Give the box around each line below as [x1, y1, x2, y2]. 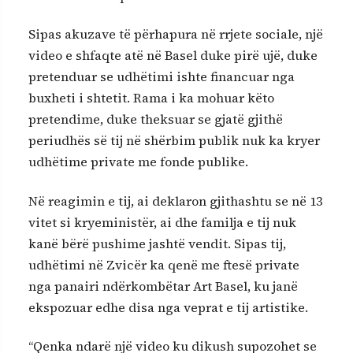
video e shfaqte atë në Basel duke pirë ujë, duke [28, 46, 318, 65]
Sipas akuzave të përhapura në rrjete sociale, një [28, 25, 323, 43]
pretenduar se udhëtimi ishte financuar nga [28, 68, 295, 86]
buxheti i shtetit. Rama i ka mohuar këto [28, 89, 274, 107]
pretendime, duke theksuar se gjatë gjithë [28, 110, 283, 128]
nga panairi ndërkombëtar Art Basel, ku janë [28, 277, 298, 295]
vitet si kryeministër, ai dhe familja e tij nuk [28, 213, 296, 231]
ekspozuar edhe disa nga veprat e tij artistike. [28, 298, 308, 316]
